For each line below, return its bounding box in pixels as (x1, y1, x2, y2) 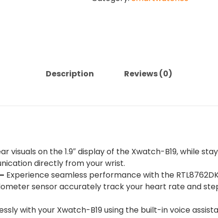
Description (46, 68, 94, 80)
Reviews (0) (124, 68, 172, 80)
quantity (91, 40, 123, 52)
